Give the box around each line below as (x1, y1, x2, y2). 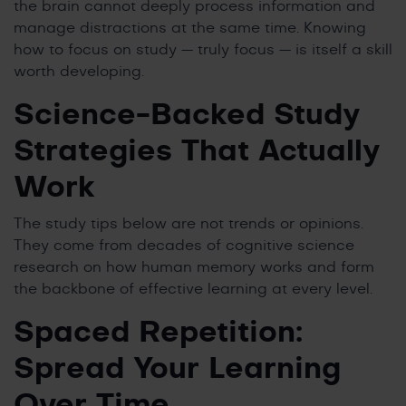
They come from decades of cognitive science (14, 238, 354, 254)
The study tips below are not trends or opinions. (14, 217, 363, 232)
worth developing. (14, 64, 144, 80)
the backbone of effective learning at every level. (14, 282, 372, 297)
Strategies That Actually (14, 137, 380, 167)
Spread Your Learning (14, 354, 341, 384)
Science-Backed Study (14, 101, 360, 130)
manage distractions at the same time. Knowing (14, 21, 366, 36)
